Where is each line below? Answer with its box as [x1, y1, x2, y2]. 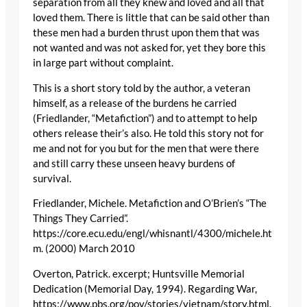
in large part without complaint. [33, 57, 173, 69]
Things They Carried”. [33, 212, 128, 225]
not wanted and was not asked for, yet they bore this [33, 42, 266, 54]
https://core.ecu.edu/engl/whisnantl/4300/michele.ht [33, 228, 272, 240]
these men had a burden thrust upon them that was [33, 27, 260, 39]
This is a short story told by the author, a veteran [33, 82, 250, 94]
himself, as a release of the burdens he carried [33, 97, 236, 109]
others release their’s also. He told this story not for [33, 127, 264, 139]
